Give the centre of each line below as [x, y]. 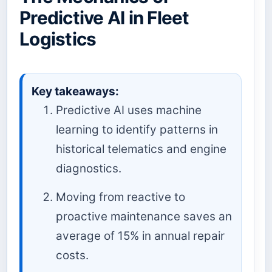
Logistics [58, 39]
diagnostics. [89, 168]
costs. [72, 255]
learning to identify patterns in [137, 129]
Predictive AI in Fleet [104, 17]
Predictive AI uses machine [129, 110]
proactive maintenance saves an [144, 216]
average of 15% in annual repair [140, 236]
